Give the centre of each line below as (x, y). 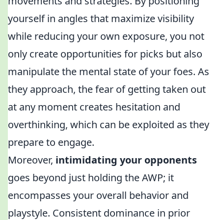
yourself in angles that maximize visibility (101, 18)
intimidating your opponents (126, 160)
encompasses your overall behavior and (98, 195)
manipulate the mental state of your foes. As (109, 71)
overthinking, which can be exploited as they (109, 124)
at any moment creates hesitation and (94, 107)
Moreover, (32, 160)
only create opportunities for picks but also (105, 54)
